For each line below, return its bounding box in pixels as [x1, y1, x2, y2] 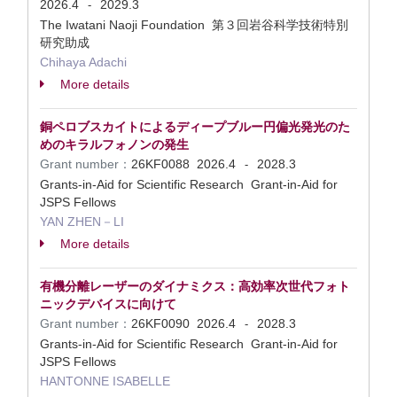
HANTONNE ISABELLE [40, 374, 170, 388]
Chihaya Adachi [40, 55, 127, 69]
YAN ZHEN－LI [40, 214, 124, 229]
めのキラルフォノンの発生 [40, 137, 189, 152]
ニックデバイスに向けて [40, 297, 176, 311]
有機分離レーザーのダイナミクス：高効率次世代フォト [40, 279, 350, 293]
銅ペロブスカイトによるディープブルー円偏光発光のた [40, 120, 350, 134]
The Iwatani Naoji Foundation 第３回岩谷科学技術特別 [40, 18, 348, 32]
